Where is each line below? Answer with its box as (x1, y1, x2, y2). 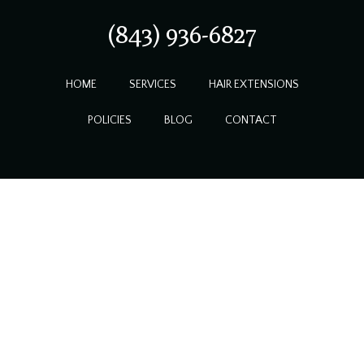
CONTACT (224, 114, 277, 128)
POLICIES (87, 114, 132, 128)
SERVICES (128, 78, 176, 92)
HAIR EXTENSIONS (208, 78, 299, 92)
